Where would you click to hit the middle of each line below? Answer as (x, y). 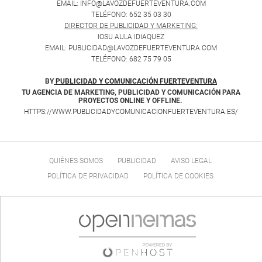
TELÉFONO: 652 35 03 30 (131, 15)
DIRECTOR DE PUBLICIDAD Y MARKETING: (131, 26)
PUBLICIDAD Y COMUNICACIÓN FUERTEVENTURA (136, 82)
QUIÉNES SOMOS (76, 161)
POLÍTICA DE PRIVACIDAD (88, 176)
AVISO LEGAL (191, 161)
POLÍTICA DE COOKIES (178, 176)
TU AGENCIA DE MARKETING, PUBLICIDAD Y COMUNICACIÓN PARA (131, 93)
